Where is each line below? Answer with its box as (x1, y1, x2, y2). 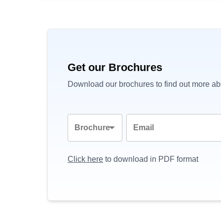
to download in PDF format (103, 154, 198, 163)
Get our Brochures (68, 61, 162, 74)
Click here (68, 154, 103, 163)
